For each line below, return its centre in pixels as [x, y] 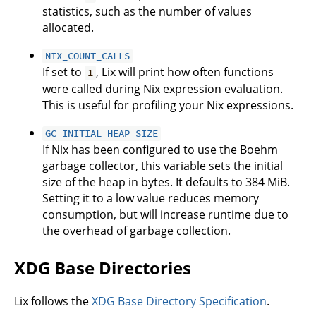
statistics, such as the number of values [147, 12]
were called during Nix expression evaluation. [163, 89]
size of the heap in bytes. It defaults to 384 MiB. [166, 182]
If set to [63, 72]
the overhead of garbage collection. [136, 231]
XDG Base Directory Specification [179, 302]
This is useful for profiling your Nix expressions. [168, 105]
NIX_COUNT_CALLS [88, 56]
